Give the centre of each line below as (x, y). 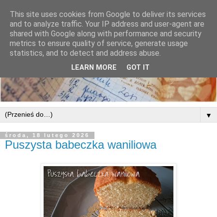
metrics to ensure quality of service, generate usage (99, 43)
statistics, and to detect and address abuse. (85, 53)
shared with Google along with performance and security (106, 34)
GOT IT (138, 68)
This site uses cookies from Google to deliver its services (108, 14)
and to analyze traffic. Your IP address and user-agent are (107, 24)
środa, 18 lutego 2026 (47, 135)
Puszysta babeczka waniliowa (81, 145)
